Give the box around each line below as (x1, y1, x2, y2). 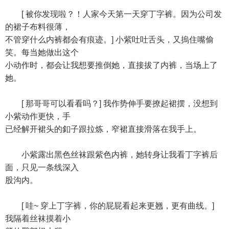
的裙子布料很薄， (5, 22, 71, 31)
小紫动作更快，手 (5, 112, 71, 121)
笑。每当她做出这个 (5, 48, 79, 57)
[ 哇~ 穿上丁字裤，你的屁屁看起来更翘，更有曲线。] (5, 201, 214, 210)
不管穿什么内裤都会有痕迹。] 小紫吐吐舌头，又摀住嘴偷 (5, 35, 214, 44)
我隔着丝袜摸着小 (5, 214, 71, 223)
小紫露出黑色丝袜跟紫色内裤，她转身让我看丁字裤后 (5, 150, 218, 159)
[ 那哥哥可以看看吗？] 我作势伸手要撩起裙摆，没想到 (5, 99, 218, 108)
